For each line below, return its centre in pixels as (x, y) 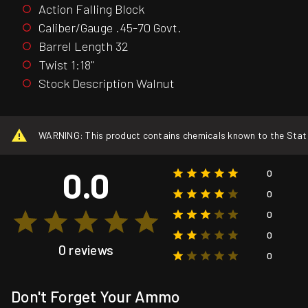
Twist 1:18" (66, 64)
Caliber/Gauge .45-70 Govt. (110, 27)
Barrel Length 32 (84, 46)
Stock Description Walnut (107, 83)
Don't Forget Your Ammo (96, 297)
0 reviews (86, 250)
